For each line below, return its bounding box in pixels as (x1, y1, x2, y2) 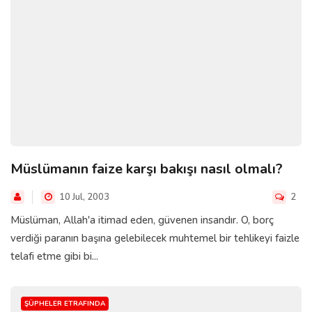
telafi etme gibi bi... (10, 249, 98, 263)
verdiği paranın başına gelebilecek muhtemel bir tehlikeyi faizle (10, 231, 299, 245)
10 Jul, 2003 (57, 190, 109, 203)
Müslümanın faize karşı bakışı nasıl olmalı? (10, 159, 283, 178)
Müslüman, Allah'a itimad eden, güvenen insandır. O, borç (10, 212, 274, 227)
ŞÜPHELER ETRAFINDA (24, 298, 105, 309)
